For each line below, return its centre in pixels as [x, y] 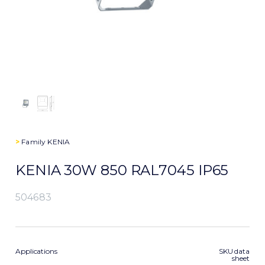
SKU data [234, 251]
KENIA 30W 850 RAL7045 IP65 [122, 170]
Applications [36, 251]
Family [34, 142]
